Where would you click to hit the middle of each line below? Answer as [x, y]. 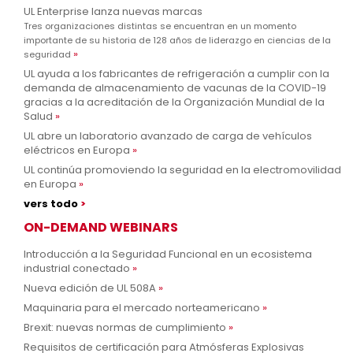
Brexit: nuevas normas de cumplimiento [125, 327]
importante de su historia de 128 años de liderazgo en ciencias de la [177, 40]
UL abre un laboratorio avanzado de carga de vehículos [168, 136]
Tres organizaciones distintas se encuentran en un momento [160, 26]
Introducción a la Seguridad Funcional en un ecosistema [168, 254]
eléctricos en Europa [77, 150]
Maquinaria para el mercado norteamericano [142, 307]
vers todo [51, 203]
